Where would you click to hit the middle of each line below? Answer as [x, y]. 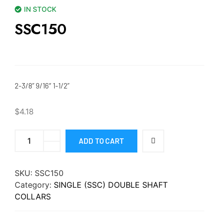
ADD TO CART [101, 141]
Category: [34, 185]
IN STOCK [40, 9]
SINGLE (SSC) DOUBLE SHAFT [111, 185]
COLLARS [33, 196]
